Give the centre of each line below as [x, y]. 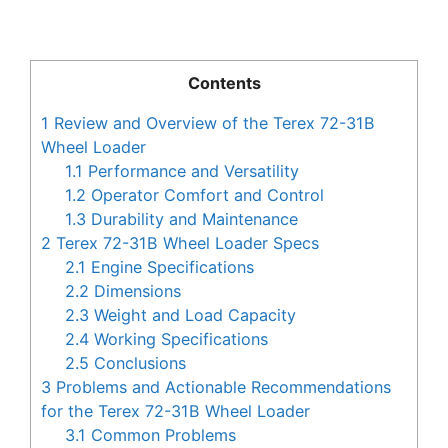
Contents [224, 83]
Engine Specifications [170, 267]
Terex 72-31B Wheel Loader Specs [185, 243]
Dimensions [135, 291]
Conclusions [138, 363]
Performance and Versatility [191, 171]
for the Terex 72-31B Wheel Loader [175, 411]
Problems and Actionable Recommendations [221, 387]
